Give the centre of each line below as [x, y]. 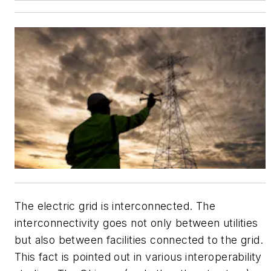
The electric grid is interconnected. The [115, 206]
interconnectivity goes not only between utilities [136, 223]
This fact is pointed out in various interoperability [138, 256]
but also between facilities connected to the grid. [139, 240]
